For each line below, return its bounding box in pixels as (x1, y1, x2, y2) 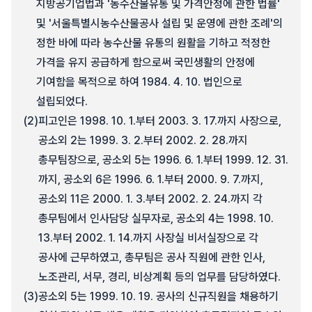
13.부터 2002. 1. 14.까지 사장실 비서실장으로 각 (38, 231, 258, 244)
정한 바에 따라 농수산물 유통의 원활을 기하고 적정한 (36, 36, 270, 49)
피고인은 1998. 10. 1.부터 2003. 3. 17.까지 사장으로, (38, 114, 281, 127)
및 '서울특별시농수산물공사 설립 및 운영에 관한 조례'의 (36, 17, 283, 30)
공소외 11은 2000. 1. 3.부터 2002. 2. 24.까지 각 (38, 192, 263, 205)
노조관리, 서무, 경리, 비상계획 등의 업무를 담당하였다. (38, 270, 281, 283)
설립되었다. (36, 95, 88, 108)
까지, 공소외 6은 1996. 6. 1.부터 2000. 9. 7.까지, (38, 173, 263, 186)
